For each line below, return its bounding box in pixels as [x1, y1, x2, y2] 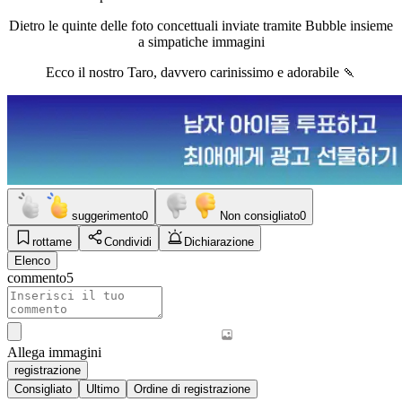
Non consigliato [220, 208, 300, 223]
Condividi [104, 234, 152, 249]
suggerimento [72, 208, 142, 223]
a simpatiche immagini [137, 33, 265, 49]
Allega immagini [7, 344, 101, 360]
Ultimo [86, 381, 119, 396]
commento [7, 269, 66, 285]
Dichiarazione [184, 234, 254, 249]
